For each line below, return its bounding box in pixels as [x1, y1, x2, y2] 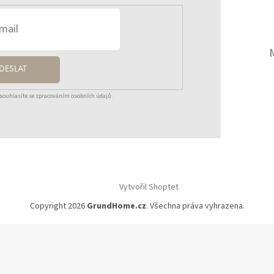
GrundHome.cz [86, 200, 146, 213]
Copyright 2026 [29, 200, 87, 213]
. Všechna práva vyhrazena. [146, 200, 245, 213]
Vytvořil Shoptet [119, 180, 179, 193]
